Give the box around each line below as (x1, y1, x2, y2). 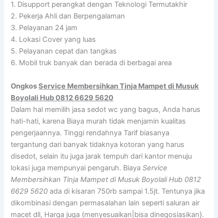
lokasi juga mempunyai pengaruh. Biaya (11, 163, 143, 172)
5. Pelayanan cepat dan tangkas (11, 47, 117, 56)
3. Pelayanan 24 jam (11, 23, 78, 33)
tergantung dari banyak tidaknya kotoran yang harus (11, 140, 185, 149)
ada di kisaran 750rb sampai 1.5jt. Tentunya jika (48, 186, 205, 196)
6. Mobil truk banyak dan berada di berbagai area (11, 58, 172, 68)
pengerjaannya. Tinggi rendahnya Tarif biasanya (11, 128, 170, 137)
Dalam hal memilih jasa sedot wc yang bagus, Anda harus (11, 105, 201, 114)
